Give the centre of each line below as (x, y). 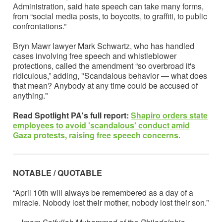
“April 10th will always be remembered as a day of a (103, 192)
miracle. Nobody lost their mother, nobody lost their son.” (111, 202)
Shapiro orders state (169, 115)
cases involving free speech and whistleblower (95, 55)
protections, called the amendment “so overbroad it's (104, 65)
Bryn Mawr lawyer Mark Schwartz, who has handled (104, 46)
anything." (30, 95)
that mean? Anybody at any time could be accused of (105, 85)
